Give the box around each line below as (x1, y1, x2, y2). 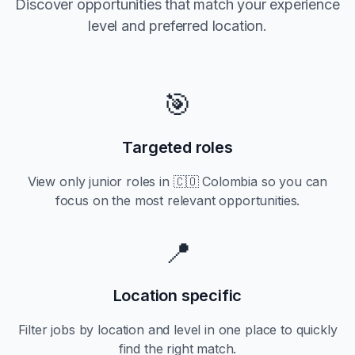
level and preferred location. (88, 17, 267, 34)
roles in (122, 174, 174, 189)
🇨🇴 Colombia (173, 174, 258, 189)
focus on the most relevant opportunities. (55, 193, 300, 208)
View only (27, 174, 90, 189)
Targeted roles (122, 138, 233, 157)
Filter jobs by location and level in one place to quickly (17, 322, 338, 338)
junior (89, 174, 123, 189)
